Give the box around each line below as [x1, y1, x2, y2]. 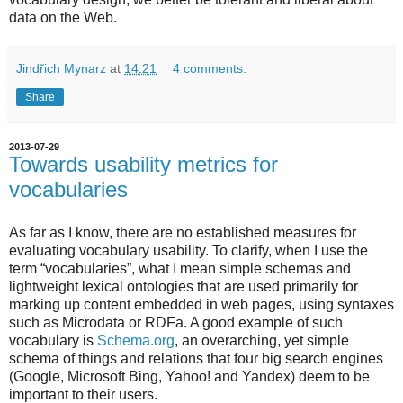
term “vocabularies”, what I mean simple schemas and [9, 260, 351, 276]
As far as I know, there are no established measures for [9, 224, 356, 240]
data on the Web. [9, 9, 117, 25]
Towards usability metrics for [9, 151, 278, 176]
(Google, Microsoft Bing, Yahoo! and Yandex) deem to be [9, 368, 370, 384]
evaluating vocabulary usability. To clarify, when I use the [9, 242, 368, 258]
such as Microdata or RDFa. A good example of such [9, 314, 343, 330]
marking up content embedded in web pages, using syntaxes [9, 296, 394, 312]
